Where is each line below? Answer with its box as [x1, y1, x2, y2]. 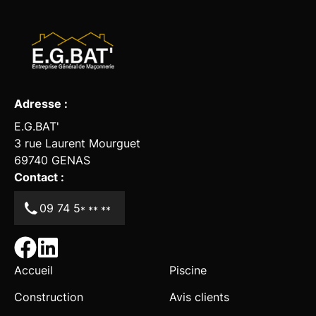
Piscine [169, 262, 207, 277]
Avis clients [169, 289, 229, 304]
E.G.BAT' [14, 119, 59, 133]
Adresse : [14, 96, 68, 111]
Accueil [14, 262, 53, 277]
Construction [14, 289, 83, 304]
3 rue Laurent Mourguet [14, 135, 140, 150]
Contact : [14, 169, 64, 184]
